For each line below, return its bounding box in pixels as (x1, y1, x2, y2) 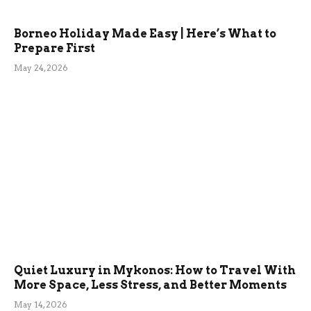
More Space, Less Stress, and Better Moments (14, 278, 287, 292)
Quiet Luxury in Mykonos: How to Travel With (14, 263, 296, 277)
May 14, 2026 (14, 299, 67, 310)
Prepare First (14, 42, 95, 56)
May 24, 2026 (14, 62, 68, 74)
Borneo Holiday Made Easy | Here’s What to (14, 27, 276, 41)
